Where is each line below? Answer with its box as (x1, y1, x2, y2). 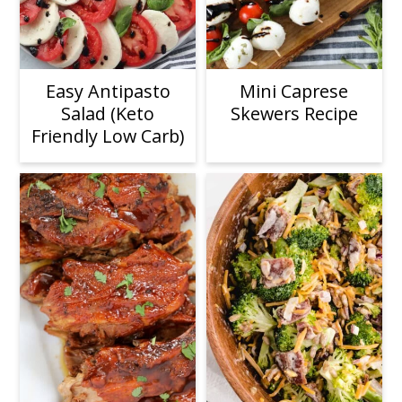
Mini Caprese (240, 79, 349, 104)
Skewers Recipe (230, 101, 358, 127)
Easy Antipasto (45, 79, 170, 104)
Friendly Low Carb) (31, 124, 185, 149)
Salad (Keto (61, 101, 155, 127)
